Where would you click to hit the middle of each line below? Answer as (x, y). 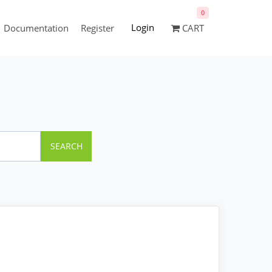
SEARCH (66, 146)
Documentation (36, 28)
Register (97, 28)
